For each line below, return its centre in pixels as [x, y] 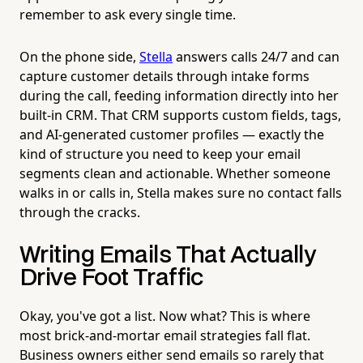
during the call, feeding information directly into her [179, 95]
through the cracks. [80, 212]
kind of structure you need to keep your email [160, 154]
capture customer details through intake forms [164, 76]
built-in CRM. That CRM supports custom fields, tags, [180, 115]
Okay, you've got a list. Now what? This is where [165, 316]
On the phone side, [79, 56]
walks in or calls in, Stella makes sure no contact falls [181, 192]
